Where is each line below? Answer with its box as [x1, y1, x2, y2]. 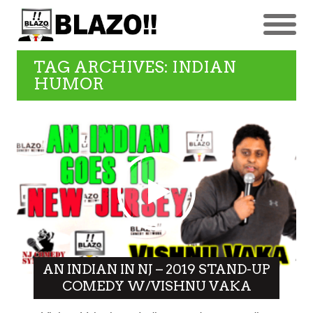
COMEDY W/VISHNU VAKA [61, 278, 252, 295]
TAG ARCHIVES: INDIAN [34, 57, 236, 77]
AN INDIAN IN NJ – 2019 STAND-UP [43, 261, 270, 278]
